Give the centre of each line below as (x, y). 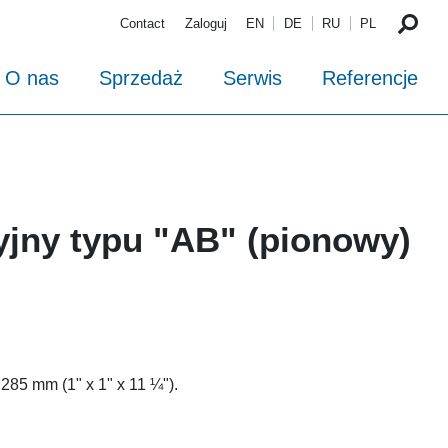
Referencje (370, 78)
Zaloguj (205, 24)
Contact (143, 24)
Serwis (252, 78)
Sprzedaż (141, 78)
